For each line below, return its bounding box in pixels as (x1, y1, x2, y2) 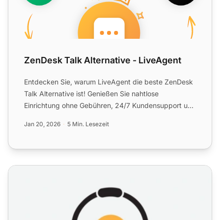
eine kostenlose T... (24, 113, 86, 122)
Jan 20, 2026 (24, 120, 60, 128)
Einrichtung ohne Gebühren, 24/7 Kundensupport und (24, 101, 196, 110)
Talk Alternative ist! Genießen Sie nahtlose (24, 89, 159, 98)
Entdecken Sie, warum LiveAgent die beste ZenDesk (24, 78, 193, 86)
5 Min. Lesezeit (67, 120, 109, 128)
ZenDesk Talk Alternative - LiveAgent (24, 55, 181, 66)
